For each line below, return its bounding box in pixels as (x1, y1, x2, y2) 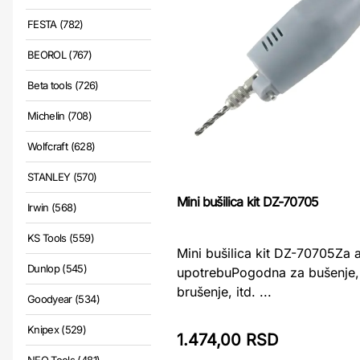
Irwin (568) (27, 201, 76, 215)
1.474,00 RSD (177, 330, 278, 350)
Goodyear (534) (27, 292, 100, 306)
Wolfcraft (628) (27, 140, 96, 153)
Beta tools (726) (27, 79, 99, 92)
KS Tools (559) (27, 231, 94, 245)
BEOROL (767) (27, 48, 92, 62)
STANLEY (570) (27, 170, 97, 184)
